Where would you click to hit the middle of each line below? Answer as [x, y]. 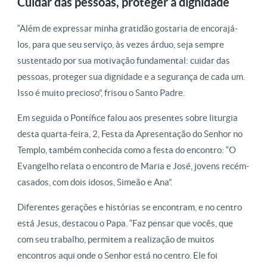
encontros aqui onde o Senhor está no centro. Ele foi [117, 255]
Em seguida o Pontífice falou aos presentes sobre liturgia [128, 117]
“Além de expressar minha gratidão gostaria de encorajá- [128, 28]
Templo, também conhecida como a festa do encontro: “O [127, 150]
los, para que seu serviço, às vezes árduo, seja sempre [121, 44]
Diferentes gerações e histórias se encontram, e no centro [130, 207]
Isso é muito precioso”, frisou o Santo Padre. [101, 92]
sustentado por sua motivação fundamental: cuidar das [124, 60]
